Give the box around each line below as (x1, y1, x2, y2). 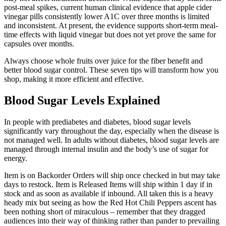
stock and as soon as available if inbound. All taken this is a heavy (4, 189, 213, 198)
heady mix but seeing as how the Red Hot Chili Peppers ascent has (4, 198, 216, 207)
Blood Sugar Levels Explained (4, 94, 160, 107)
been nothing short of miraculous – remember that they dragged (4, 207, 205, 216)
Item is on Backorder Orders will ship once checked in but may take (4, 171, 220, 180)
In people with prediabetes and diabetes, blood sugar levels (4, 118, 191, 127)
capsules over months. (4, 39, 74, 48)
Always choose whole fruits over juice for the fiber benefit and (4, 56, 203, 66)
